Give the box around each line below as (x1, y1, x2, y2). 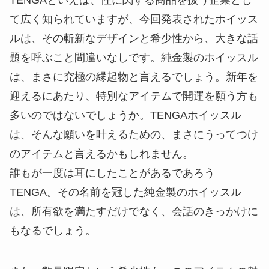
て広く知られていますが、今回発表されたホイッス (10, 13, 258, 26)
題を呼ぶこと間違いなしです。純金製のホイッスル (10, 52, 258, 64)
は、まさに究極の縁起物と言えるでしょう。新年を (10, 71, 258, 83)
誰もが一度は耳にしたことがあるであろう (10, 167, 215, 180)
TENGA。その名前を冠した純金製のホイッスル (10, 186, 241, 199)
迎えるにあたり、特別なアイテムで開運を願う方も (10, 90, 258, 103)
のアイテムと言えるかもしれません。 (10, 148, 193, 160)
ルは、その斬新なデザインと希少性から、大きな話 (10, 32, 258, 45)
